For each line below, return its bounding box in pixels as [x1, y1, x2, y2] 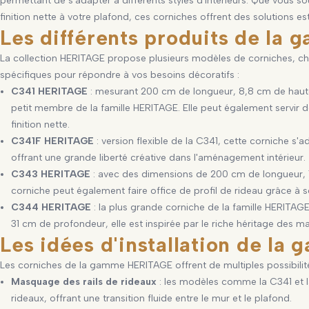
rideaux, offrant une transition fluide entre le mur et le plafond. [11, 292, 295, 304]
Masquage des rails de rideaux [11, 275, 157, 288]
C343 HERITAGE [11, 168, 91, 180]
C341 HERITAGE [11, 85, 88, 97]
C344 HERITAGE [11, 201, 92, 213]
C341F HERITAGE [11, 134, 94, 147]
